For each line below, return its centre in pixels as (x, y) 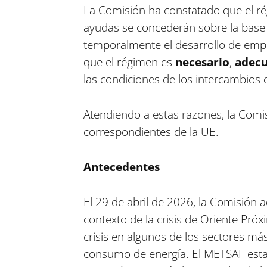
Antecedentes (121, 167)
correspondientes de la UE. (151, 132)
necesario (202, 62)
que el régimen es (129, 62)
